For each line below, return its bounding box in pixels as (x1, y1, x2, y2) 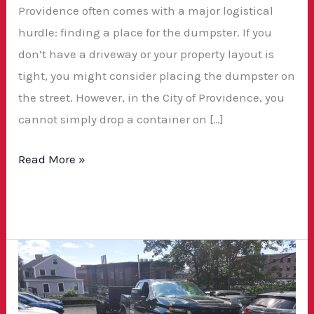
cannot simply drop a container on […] (18, 112, 224, 126)
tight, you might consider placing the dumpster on (18, 69, 296, 83)
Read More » (18, 151, 86, 166)
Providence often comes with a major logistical (18, 4, 274, 18)
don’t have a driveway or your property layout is (18, 47, 275, 61)
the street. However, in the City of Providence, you (18, 90, 285, 104)
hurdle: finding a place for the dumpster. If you (18, 25, 273, 39)
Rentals (18, 286, 60, 301)
